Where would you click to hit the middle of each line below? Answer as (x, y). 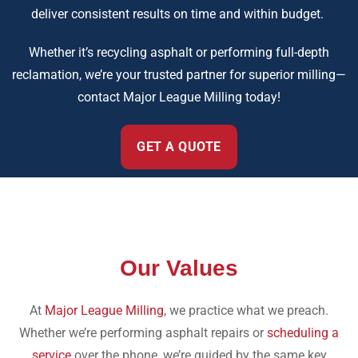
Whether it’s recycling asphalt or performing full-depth (179, 52)
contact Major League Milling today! (179, 97)
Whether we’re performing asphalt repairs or (143, 332)
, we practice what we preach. (246, 310)
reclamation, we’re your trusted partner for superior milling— (179, 74)
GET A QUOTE (179, 146)
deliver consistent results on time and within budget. (179, 14)
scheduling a (303, 332)
